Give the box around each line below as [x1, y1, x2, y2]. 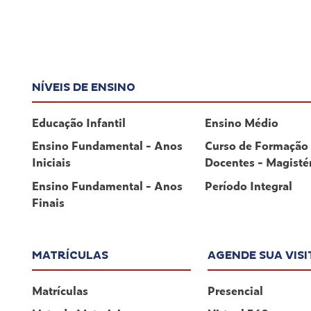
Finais [32, 193, 65, 210]
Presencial [208, 281, 264, 299]
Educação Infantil [32, 113, 126, 131]
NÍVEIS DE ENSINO [32, 80, 135, 94]
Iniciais [32, 153, 71, 171]
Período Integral [205, 176, 293, 194]
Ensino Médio [205, 113, 279, 131]
